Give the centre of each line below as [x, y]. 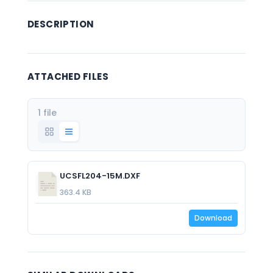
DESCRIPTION [61, 24]
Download [214, 218]
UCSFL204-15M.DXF [100, 176]
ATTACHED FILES [68, 76]
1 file [47, 113]
